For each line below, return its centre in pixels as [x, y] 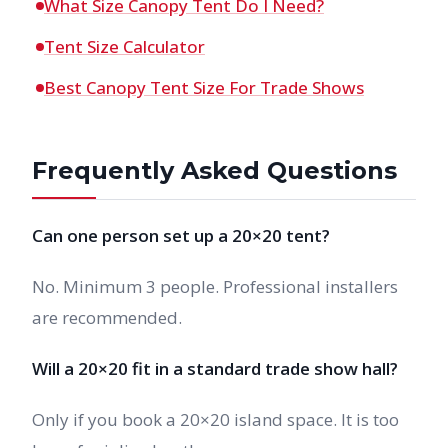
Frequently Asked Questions [214, 170]
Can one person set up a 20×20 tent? [181, 235]
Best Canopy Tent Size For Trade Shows [204, 87]
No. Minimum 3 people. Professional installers [215, 286]
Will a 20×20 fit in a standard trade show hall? [215, 368]
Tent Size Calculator [124, 46]
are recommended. [107, 317]
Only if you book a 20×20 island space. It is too [215, 419]
